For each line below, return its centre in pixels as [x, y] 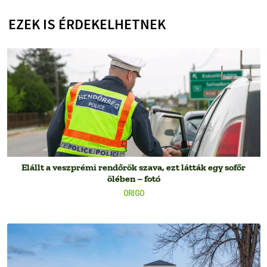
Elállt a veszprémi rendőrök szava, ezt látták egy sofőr [133, 167]
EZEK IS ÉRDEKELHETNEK [87, 24]
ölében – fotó [133, 179]
